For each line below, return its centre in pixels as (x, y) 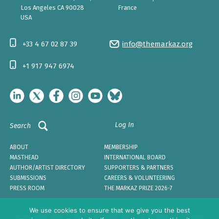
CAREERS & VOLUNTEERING (140, 178)
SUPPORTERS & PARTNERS (139, 167)
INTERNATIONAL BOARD (135, 157)
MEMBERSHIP (121, 147)
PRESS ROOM (27, 188)
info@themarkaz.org (157, 44)
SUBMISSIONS (28, 178)
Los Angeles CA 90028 (52, 8)
